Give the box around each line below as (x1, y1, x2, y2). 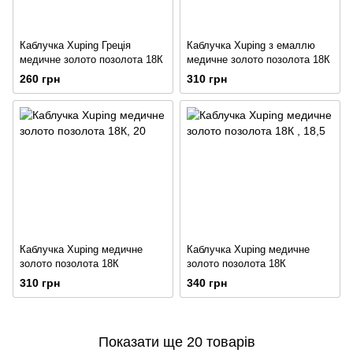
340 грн (187, 277, 227, 290)
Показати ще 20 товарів (98, 333, 255, 350)
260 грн (20, 72, 60, 86)
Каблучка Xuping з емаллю (187, 39, 315, 52)
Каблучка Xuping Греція (20, 39, 131, 52)
